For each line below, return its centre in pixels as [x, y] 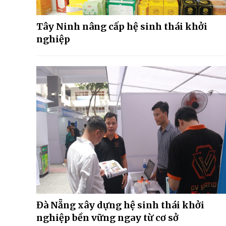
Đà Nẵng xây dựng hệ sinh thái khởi [120, 205]
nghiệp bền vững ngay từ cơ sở [107, 218]
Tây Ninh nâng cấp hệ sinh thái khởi [122, 26]
